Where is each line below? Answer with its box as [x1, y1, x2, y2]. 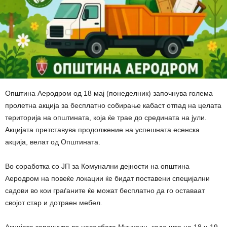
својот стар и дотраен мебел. [5, 199, 102, 207]
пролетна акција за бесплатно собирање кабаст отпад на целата [5, 101, 221, 110]
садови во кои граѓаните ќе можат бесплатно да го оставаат [5, 186, 205, 195]
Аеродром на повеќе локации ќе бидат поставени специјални [5, 174, 210, 183]
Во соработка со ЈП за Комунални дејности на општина [5, 162, 190, 171]
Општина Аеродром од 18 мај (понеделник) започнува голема [5, 89, 213, 98]
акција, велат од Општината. [5, 138, 100, 146]
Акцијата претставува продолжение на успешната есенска [5, 126, 200, 134]
